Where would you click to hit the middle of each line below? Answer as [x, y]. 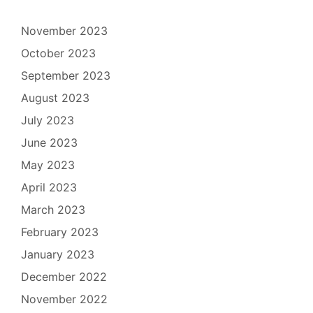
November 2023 [64, 31]
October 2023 [58, 53]
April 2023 [49, 188]
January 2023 [58, 255]
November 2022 [64, 299]
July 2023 [48, 121]
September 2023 [66, 76]
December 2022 [64, 277]
